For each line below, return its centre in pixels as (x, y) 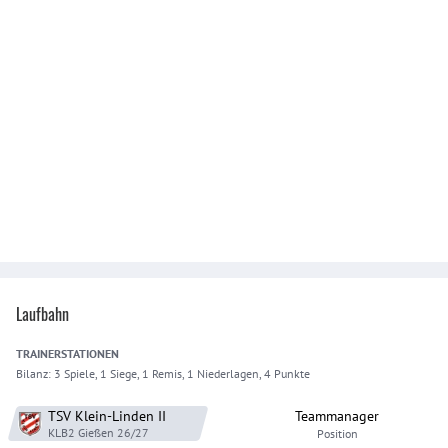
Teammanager (337, 416)
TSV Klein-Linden (101, 416)
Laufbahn (42, 314)
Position (337, 433)
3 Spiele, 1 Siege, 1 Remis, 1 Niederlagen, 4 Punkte (182, 373)
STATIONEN (90, 353)
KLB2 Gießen (81, 432)
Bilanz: (35, 373)
